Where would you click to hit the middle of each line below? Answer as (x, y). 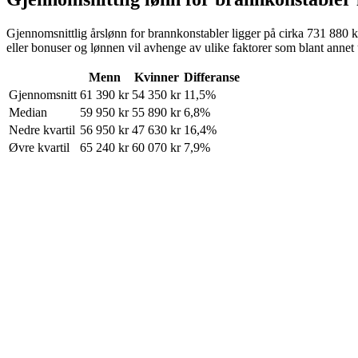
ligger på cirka (268, 33)
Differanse (212, 77)
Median (28, 112)
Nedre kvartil (42, 129)
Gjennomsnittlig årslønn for (77, 33)
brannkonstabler (188, 33)
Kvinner (156, 77)
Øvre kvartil (39, 147)
